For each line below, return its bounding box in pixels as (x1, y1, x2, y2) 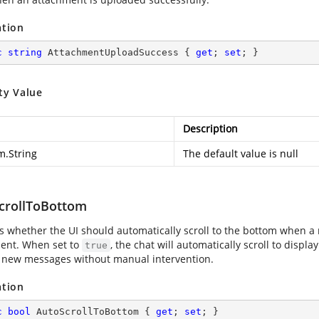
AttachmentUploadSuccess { (42, 47, 196, 58)
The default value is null (183, 147, 298, 160)
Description (183, 122, 238, 135)
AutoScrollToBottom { (31, 306, 156, 317)
